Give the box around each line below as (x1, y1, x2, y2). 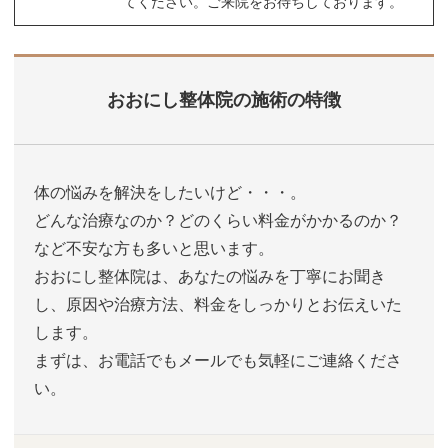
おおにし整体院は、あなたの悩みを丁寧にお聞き (34, 268, 387, 286)
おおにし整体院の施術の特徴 (106, 90, 341, 111)
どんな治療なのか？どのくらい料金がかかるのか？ (34, 212, 403, 230)
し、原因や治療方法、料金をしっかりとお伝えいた (34, 296, 403, 314)
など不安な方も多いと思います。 (34, 240, 275, 258)
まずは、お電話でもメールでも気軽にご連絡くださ (34, 352, 403, 370)
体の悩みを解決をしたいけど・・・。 (34, 184, 307, 202)
